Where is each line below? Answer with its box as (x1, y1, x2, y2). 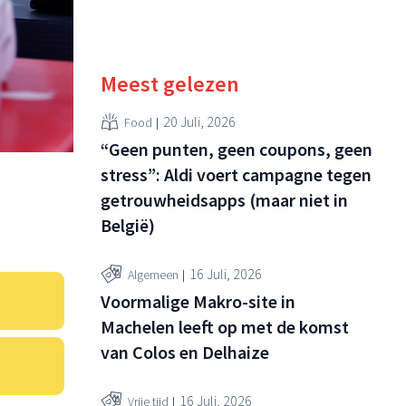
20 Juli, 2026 (163, 111, 236, 130)
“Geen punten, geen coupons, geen (101, 138, 372, 161)
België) (101, 214, 155, 237)
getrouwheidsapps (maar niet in (101, 188, 348, 212)
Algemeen (128, 266, 179, 283)
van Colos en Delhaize (101, 341, 269, 364)
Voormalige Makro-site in (101, 290, 295, 314)
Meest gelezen (101, 70, 239, 99)
